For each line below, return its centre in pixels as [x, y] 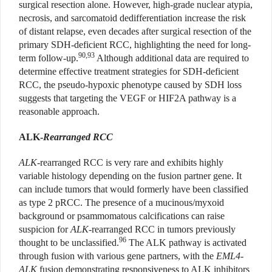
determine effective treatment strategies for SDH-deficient [129, 72]
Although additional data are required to [172, 58]
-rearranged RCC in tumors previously [162, 229]
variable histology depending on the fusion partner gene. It [130, 176]
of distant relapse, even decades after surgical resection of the [135, 32]
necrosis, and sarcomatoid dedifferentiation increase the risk [132, 18]
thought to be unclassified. [69, 243]
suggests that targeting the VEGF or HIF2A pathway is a [127, 98]
